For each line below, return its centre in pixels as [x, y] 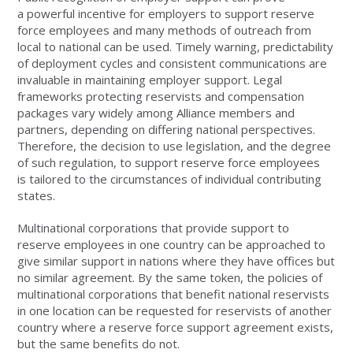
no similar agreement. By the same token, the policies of [170, 277]
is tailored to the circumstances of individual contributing [170, 178]
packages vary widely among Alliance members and [156, 112]
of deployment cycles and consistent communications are [173, 63]
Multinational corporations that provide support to [154, 227]
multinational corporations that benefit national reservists [174, 294]
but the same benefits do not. [99, 343]
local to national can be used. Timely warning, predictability [176, 46]
